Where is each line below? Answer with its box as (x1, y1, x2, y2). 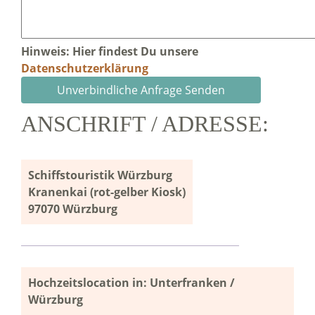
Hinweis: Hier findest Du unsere (21, 44, 198, 59)
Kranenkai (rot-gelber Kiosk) (28, 184, 186, 200)
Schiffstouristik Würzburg (28, 167, 172, 183)
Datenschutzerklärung (21, 60, 148, 76)
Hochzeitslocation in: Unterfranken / (28, 275, 235, 290)
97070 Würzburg (28, 201, 117, 217)
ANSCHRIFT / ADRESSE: (21, 111, 269, 136)
